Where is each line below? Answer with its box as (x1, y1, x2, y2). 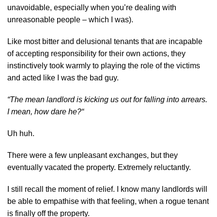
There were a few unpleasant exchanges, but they (7, 151, 178, 159)
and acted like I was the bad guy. (7, 73, 119, 82)
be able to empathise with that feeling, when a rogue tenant (7, 197, 209, 205)
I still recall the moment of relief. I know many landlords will (7, 185, 207, 193)
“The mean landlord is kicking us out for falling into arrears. (7, 95, 207, 104)
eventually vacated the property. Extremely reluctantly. (7, 163, 191, 171)
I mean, (7, 107, 34, 116)
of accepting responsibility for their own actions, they (7, 49, 186, 58)
